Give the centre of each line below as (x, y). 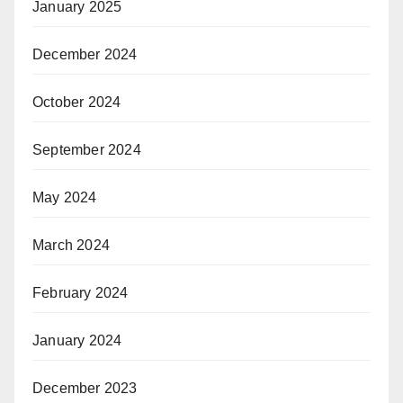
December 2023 (85, 389)
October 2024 (77, 103)
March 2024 (71, 246)
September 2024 (87, 150)
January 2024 (77, 341)
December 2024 (85, 55)
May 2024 (65, 198)
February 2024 (81, 293)
